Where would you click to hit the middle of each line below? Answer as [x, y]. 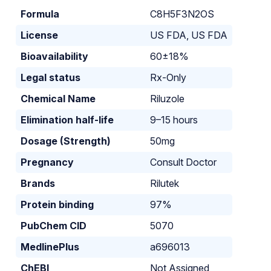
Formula [40, 14]
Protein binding [57, 204]
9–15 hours [174, 119]
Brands [38, 183]
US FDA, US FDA [188, 35]
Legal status [50, 77]
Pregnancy [47, 162]
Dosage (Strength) [65, 141]
